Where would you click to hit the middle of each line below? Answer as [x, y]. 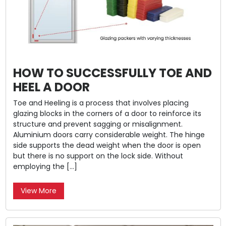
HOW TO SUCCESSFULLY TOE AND [112, 73]
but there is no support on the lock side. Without [98, 156]
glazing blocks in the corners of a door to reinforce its [107, 113]
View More [38, 190]
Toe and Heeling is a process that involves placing [101, 103]
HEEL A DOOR [51, 87]
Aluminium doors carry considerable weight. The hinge [109, 134]
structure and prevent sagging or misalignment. [98, 124]
